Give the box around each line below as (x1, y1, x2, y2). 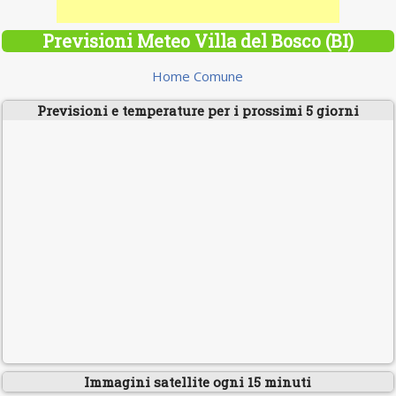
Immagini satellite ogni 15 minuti (84, 373, 312, 391)
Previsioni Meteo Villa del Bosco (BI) (42, 29, 354, 52)
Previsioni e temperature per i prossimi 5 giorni (36, 102, 359, 119)
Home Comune (152, 67, 244, 85)
